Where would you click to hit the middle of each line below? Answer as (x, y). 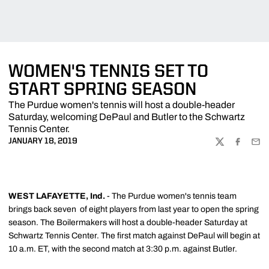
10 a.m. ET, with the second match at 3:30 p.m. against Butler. (124, 249)
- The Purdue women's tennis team (172, 196)
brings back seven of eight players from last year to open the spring (134, 209)
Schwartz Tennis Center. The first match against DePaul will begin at (134, 236)
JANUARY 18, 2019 (43, 141)
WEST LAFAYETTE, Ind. (58, 196)
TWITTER (232, 147)
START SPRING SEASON (102, 90)
